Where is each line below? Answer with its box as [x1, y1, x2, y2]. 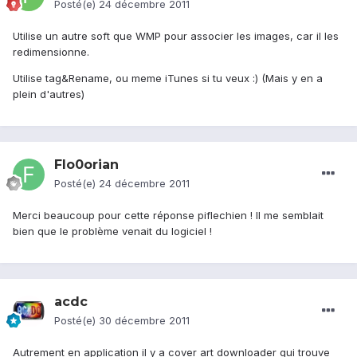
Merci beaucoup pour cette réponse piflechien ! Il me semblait [13, 209, 324, 222]
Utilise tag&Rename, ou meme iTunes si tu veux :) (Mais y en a [13, 72, 323, 85]
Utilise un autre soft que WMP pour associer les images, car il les [13, 29, 339, 43]
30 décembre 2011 [99, 314, 190, 328]
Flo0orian [54, 157, 119, 173]
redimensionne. [13, 45, 89, 59]
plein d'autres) [13, 88, 84, 101]
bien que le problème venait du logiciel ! [13, 225, 212, 238]
